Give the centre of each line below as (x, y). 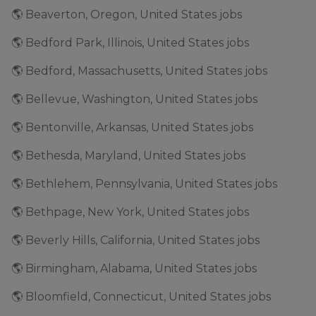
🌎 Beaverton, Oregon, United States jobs (127, 14)
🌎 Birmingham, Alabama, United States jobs (134, 268)
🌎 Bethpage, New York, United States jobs (130, 212)
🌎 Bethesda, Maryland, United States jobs (128, 155)
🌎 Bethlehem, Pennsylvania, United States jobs (144, 183)
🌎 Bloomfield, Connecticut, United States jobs (141, 296)
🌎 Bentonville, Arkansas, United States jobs (132, 127)
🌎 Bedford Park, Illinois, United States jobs (130, 42)
